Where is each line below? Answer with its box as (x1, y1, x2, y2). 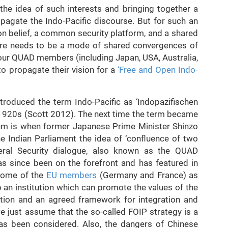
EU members (46, 170, 97, 181)
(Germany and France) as (97, 170, 198, 181)
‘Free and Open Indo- (117, 65, 198, 75)
